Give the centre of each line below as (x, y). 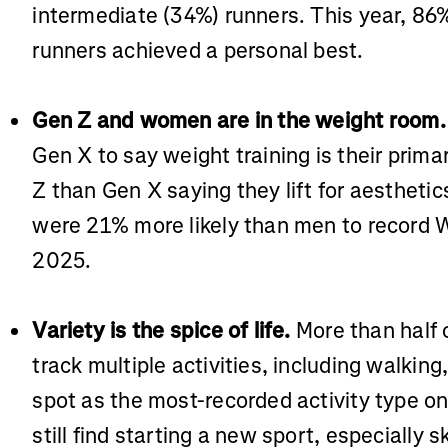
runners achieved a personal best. (198, 51)
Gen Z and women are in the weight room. (239, 121)
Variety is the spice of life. (161, 331)
